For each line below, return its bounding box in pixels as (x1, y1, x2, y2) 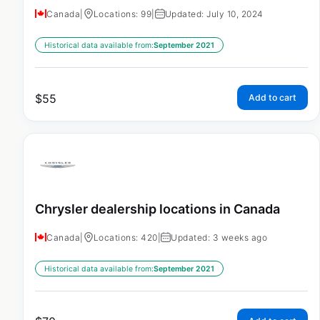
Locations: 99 (93, 9, 151, 20)
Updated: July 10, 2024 (164, 9, 264, 20)
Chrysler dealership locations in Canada (35, 201, 280, 217)
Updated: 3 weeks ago (171, 231, 267, 243)
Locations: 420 (93, 231, 158, 243)
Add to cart (249, 92, 296, 104)
